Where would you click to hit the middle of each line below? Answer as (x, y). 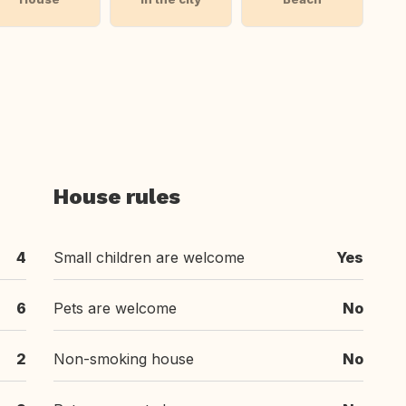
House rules (117, 197)
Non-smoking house (124, 359)
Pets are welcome (115, 308)
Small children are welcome (149, 257)
